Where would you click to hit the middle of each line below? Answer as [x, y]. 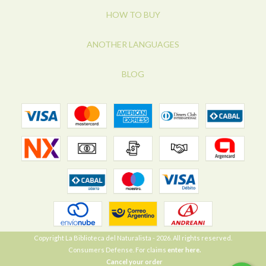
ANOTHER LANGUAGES [133, 45]
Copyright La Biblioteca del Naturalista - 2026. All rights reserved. [133, 238]
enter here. [184, 250]
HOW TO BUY [133, 15]
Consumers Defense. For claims [117, 250]
